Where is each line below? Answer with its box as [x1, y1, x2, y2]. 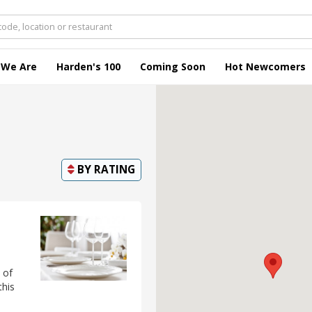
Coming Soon [140, 60, 205, 73]
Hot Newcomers [225, 60, 306, 73]
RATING [94, 162, 135, 177]
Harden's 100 [56, 60, 120, 73]
